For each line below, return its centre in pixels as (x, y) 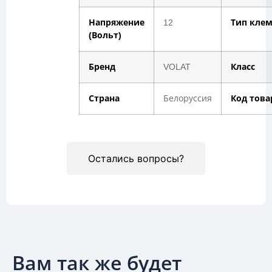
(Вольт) (105, 35)
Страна (104, 98)
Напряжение (117, 22)
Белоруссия (188, 98)
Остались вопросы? (136, 158)
